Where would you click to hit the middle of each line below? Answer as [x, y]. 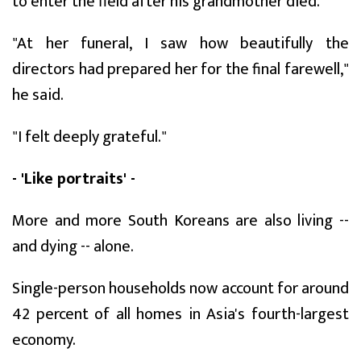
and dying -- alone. [73, 246]
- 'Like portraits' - [74, 178]
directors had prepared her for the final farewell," [180, 69]
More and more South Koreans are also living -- [180, 220]
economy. [44, 340]
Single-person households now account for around [180, 288]
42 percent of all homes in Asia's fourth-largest [180, 314]
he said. [38, 95]
